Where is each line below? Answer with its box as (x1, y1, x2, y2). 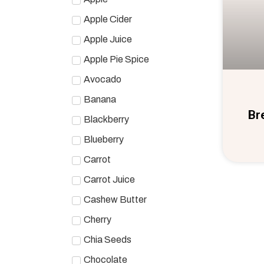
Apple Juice (84, 34, 132, 44)
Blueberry (84, 134, 124, 144)
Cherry (84, 214, 111, 225)
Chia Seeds (84, 234, 131, 245)
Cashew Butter (84, 194, 147, 204)
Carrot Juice (84, 174, 135, 184)
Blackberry (84, 114, 129, 124)
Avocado (84, 74, 121, 84)
